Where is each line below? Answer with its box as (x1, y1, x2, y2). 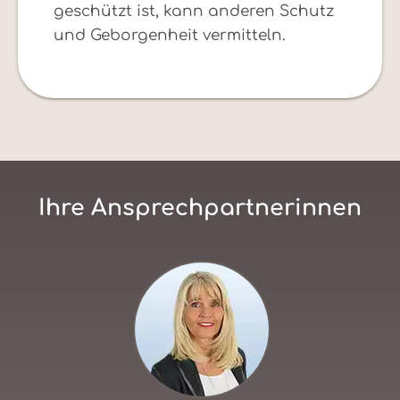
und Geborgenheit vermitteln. (54, 27, 286, 45)
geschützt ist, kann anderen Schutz (54, 3, 334, 21)
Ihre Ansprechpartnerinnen (38, 196, 362, 221)
